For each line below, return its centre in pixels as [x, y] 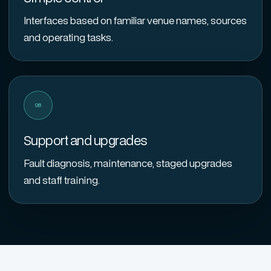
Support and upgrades [86, 140]
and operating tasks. [68, 37]
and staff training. [62, 180]
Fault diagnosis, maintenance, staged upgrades [128, 163]
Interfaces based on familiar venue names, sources [135, 20]
